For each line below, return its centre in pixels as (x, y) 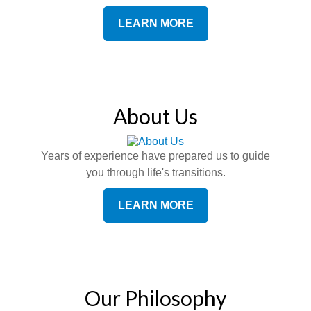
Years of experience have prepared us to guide (155, 156)
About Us (155, 116)
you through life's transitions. (155, 173)
